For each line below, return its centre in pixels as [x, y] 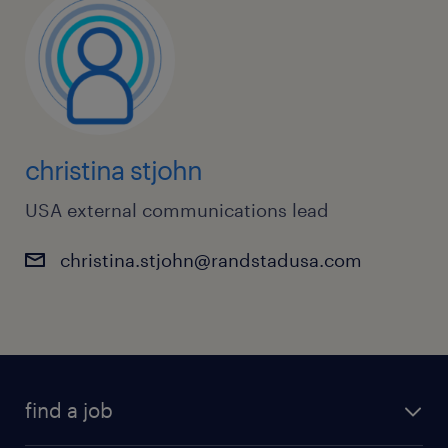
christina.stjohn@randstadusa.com [211, 260]
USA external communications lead [177, 210]
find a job [69, 410]
